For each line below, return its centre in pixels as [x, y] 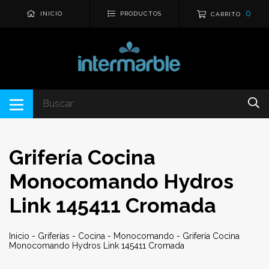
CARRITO [226, 14]
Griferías [54, 236]
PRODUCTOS [141, 14]
